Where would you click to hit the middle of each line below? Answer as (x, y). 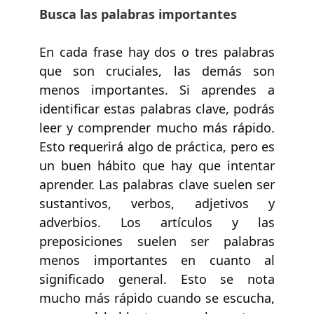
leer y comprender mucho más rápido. (157, 127)
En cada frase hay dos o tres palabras (157, 52)
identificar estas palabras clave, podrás (157, 108)
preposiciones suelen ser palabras (157, 241)
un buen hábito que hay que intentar (157, 165)
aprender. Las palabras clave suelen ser (157, 184)
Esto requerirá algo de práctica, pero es (157, 146)
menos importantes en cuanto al (157, 260)
